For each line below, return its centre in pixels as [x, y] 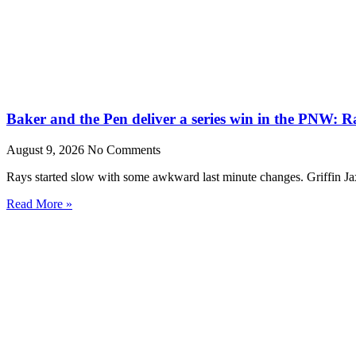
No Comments [124, 149]
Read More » [39, 203]
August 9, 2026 [47, 149]
